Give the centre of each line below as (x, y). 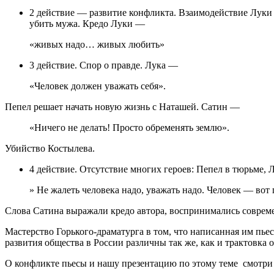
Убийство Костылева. (50, 148)
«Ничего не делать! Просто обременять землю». (129, 127)
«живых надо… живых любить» (97, 44)
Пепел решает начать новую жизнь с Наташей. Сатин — (122, 106)
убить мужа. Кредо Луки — (87, 23)
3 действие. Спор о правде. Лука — (104, 65)
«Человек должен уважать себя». (98, 86)
